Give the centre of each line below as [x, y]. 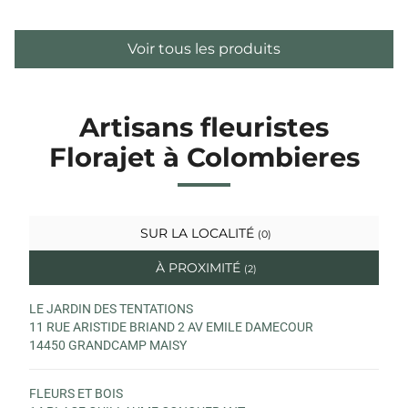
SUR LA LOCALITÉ [197, 233]
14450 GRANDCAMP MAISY [108, 345]
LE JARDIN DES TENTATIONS [111, 308]
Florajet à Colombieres [204, 157]
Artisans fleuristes [204, 127]
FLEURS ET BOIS [76, 393]
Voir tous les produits [204, 48]
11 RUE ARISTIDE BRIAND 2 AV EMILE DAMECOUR [171, 326]
